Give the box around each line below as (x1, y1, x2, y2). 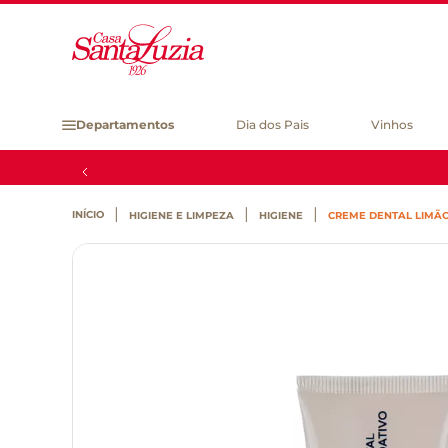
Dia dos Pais (236, 117, 310, 132)
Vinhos (371, 117, 414, 132)
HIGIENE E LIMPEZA (129, 209, 234, 222)
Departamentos (76, 117, 174, 132)
